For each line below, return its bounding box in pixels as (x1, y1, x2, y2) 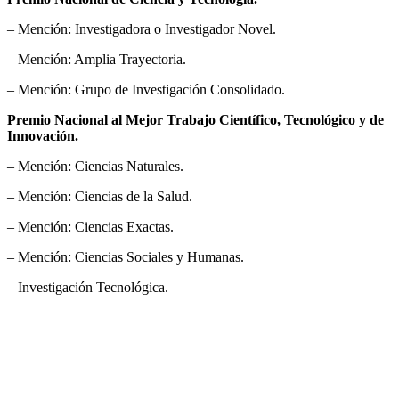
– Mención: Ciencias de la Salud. (7, 188, 192, 204)
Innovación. (7, 127, 78, 143)
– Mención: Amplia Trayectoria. (7, 51, 186, 67)
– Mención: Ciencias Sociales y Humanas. (7, 248, 244, 265)
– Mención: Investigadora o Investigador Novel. (7, 20, 276, 37)
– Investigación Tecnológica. (7, 279, 168, 295)
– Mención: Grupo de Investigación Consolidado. (7, 81, 285, 97)
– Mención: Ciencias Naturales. (7, 158, 183, 174)
